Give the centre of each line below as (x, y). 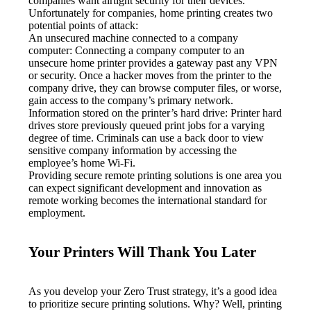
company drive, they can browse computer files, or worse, (155, 88)
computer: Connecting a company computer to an (137, 51)
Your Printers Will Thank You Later (143, 252)
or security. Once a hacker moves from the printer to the (150, 76)
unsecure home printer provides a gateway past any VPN (153, 63)
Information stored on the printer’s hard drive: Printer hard (155, 113)
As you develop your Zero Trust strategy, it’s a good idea (153, 292)
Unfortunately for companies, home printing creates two (151, 13)
